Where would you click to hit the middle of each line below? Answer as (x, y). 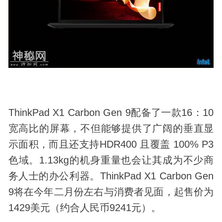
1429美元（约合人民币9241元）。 (84, 208)
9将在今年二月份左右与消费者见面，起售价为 (111, 192)
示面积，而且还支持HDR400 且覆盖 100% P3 (111, 144)
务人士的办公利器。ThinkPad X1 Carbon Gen (111, 176)
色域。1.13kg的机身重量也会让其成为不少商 (111, 160)
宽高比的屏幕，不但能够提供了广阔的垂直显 (111, 129)
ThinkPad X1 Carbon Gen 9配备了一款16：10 (111, 113)
